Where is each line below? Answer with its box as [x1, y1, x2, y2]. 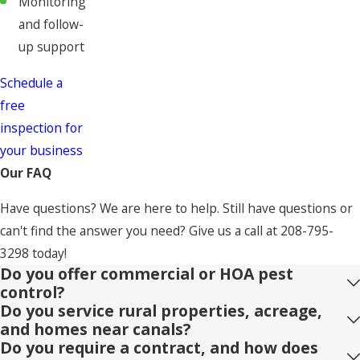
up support [18, 38, 85, 56]
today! [29, 244, 67, 263]
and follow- [18, 15, 84, 34]
